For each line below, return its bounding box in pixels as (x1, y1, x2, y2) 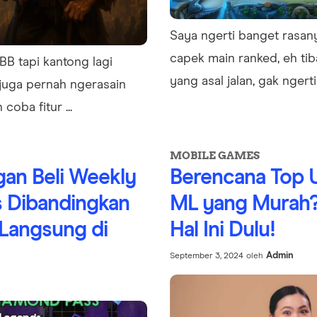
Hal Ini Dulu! (170, 219, 275, 241)
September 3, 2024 (170, 252, 243, 260)
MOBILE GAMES (170, 149, 260, 162)
